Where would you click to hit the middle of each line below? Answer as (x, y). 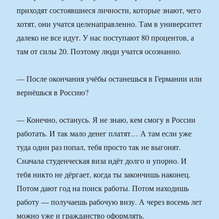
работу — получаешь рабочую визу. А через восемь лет (109, 202)
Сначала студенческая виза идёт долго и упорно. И (102, 161)
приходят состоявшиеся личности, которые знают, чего (109, 10)
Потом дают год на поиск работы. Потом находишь (103, 188)
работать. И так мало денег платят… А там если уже (104, 133)
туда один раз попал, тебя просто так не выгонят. (99, 147)
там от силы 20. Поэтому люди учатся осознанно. (99, 51)
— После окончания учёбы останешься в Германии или (109, 79)
